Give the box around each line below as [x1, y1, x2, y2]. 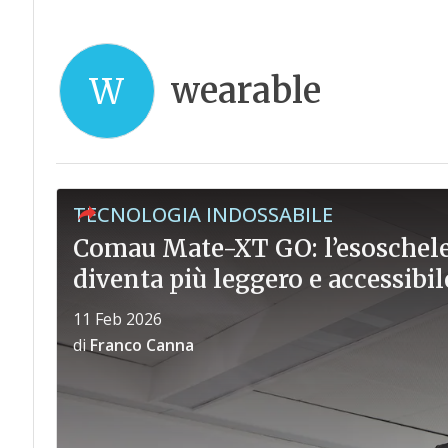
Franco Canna [89, 334, 194, 356]
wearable [170, 70, 321, 112]
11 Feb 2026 [72, 308, 162, 330]
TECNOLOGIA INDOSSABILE [72, 201, 333, 228]
